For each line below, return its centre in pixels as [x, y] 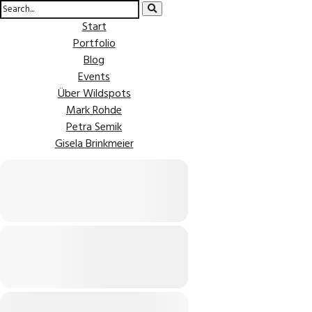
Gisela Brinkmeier [94, 144]
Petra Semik [94, 127]
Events [94, 77]
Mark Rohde [94, 111]
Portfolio [94, 44]
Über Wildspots [94, 94]
